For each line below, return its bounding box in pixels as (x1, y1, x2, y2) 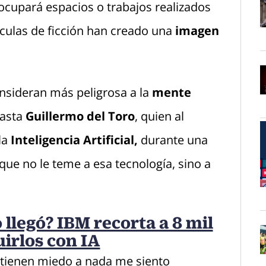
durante (140, 132, 184, 148)
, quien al (134, 108, 184, 125)
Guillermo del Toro (25, 108, 135, 125)
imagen (172, 23, 219, 39)
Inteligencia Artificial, (7, 132, 141, 148)
